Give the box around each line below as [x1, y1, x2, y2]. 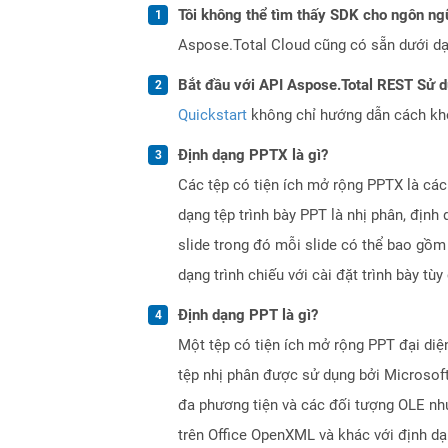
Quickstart [178, 105, 247, 124]
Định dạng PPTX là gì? [178, 145, 328, 164]
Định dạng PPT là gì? [178, 305, 318, 324]
